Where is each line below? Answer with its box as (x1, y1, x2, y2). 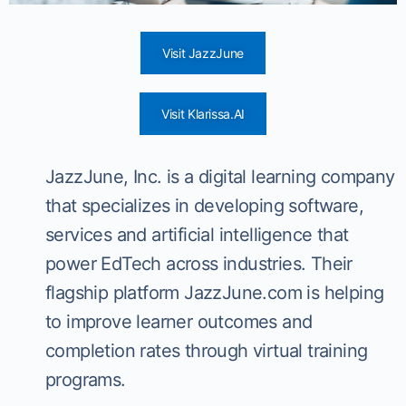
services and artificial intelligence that (45, 224, 349, 246)
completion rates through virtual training (45, 340, 368, 362)
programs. (45, 369, 126, 391)
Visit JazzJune (161, 45, 245, 62)
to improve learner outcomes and (45, 311, 313, 333)
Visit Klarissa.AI (160, 106, 246, 122)
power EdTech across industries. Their (45, 253, 353, 275)
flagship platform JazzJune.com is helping (45, 282, 384, 304)
